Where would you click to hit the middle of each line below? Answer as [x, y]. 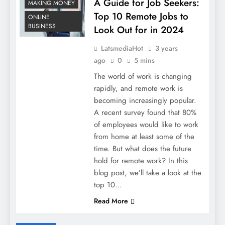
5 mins [144, 60]
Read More [111, 201]
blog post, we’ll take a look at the [147, 173]
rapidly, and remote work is [138, 88]
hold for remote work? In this [141, 160]
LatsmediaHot [122, 48]
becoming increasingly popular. [145, 100]
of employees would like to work [146, 124]
